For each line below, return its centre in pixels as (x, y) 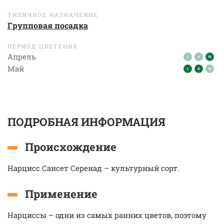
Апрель (22, 56)
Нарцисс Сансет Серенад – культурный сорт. (93, 168)
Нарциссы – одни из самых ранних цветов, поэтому (107, 215)
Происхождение (71, 147)
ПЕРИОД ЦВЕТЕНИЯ (42, 46)
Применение (61, 194)
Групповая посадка (48, 25)
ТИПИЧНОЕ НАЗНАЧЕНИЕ (53, 15)
